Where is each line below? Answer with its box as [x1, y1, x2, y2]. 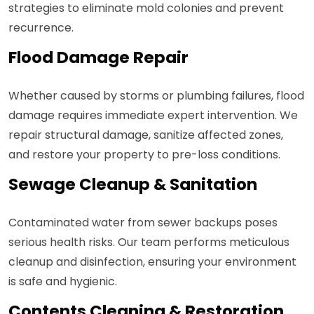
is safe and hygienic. [8, 273, 117, 290]
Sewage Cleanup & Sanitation [8, 173, 257, 196]
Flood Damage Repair [8, 46, 189, 69]
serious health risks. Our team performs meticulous [8, 234, 289, 251]
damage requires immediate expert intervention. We [8, 107, 298, 124]
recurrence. [8, 20, 74, 36]
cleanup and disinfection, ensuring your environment [8, 254, 296, 271]
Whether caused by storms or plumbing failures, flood [8, 88, 304, 104]
